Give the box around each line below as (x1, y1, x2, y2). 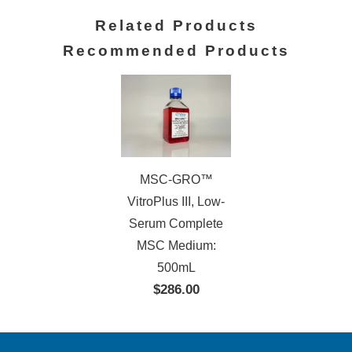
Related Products (94, 17, 258, 35)
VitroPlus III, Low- (127, 195, 225, 209)
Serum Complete (129, 217, 223, 231)
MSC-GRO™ (139, 173, 213, 187)
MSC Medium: (136, 239, 216, 253)
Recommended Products (62, 42, 290, 60)
